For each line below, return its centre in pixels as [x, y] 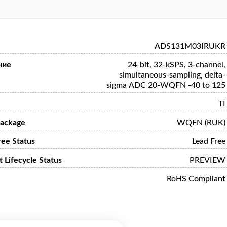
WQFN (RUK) [201, 123]
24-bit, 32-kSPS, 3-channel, [176, 65]
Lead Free [209, 141]
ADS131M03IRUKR [190, 46]
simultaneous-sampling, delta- [172, 75]
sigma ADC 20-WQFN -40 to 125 [166, 85]
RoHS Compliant [196, 179]
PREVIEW [207, 160]
